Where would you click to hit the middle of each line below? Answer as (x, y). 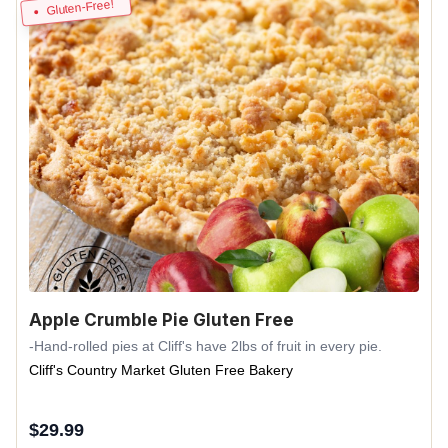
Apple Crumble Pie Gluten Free (161, 319)
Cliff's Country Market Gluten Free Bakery (161, 369)
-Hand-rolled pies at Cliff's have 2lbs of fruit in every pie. (205, 345)
